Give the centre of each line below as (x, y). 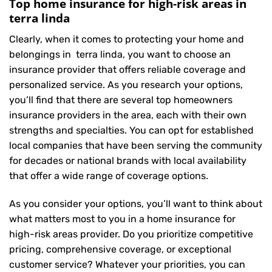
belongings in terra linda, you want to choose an (120, 54)
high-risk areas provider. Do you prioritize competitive (131, 234)
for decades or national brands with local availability (128, 160)
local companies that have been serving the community (136, 145)
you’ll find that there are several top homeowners (121, 100)
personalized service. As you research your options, (126, 84)
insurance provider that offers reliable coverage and (127, 69)
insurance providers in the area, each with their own (128, 115)
